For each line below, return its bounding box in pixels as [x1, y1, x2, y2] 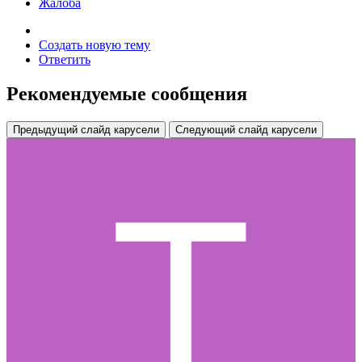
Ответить [39, 53, 90, 67]
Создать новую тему [39, 38, 150, 53]
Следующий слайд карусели [175, 124, 317, 137]
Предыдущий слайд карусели [13, 124, 159, 137]
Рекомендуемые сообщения [6, 83, 247, 105]
